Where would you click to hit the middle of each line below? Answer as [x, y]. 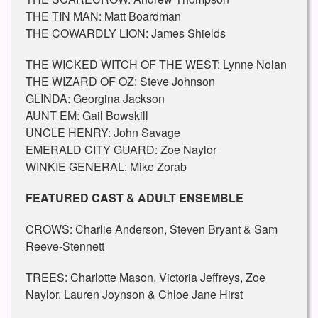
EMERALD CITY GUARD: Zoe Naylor [121, 150]
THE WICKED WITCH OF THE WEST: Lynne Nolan [156, 65]
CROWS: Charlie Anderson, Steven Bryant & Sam [152, 229]
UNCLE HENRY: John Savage [103, 133]
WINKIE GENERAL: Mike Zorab [106, 167]
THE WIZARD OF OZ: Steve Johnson [120, 82]
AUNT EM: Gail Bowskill [87, 116]
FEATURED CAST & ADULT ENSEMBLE [135, 198]
